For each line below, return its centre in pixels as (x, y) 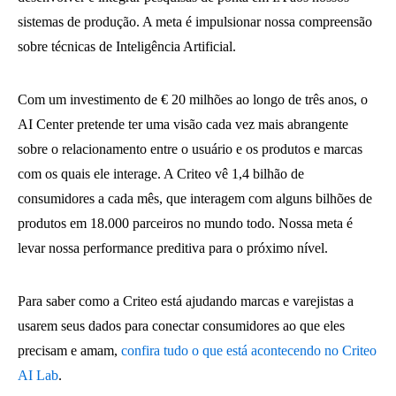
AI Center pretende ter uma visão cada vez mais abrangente (183, 124)
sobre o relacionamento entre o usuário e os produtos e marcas (190, 149)
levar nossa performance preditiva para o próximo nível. (173, 248)
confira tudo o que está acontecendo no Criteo (249, 350)
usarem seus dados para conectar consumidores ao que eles (181, 326)
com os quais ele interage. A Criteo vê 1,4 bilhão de (161, 174)
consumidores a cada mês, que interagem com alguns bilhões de (195, 198)
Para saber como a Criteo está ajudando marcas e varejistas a (186, 301)
